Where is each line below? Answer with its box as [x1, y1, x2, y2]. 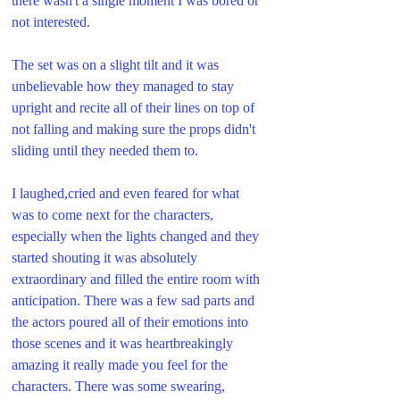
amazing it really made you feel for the [12, 356, 231, 372]
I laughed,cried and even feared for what [12, 185, 243, 201]
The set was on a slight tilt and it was [12, 56, 222, 72]
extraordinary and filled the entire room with [12, 271, 263, 287]
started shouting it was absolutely [12, 249, 201, 265]
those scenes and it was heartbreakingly [12, 335, 237, 351]
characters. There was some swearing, [12, 378, 229, 394]
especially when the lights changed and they [12, 228, 262, 244]
